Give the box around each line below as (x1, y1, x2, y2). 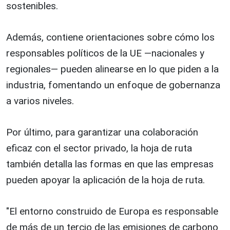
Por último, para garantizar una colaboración (6, 126, 198, 139)
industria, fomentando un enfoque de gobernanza (6, 79, 220, 91)
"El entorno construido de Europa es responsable (6, 205, 218, 218)
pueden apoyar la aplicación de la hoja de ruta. (6, 174, 205, 186)
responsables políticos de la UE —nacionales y (6, 47, 204, 60)
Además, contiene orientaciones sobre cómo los (6, 31, 215, 44)
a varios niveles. (6, 95, 74, 107)
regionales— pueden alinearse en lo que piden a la (6, 63, 219, 75)
